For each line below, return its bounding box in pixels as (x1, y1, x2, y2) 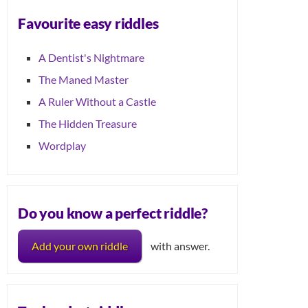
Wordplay (38, 139, 86, 153)
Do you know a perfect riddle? (18, 203, 208, 221)
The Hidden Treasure (38, 117, 137, 131)
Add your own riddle (32, 239, 128, 252)
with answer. (151, 239, 210, 252)
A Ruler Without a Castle (38, 95, 156, 109)
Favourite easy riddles (18, 14, 159, 32)
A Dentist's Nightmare (38, 51, 144, 65)
